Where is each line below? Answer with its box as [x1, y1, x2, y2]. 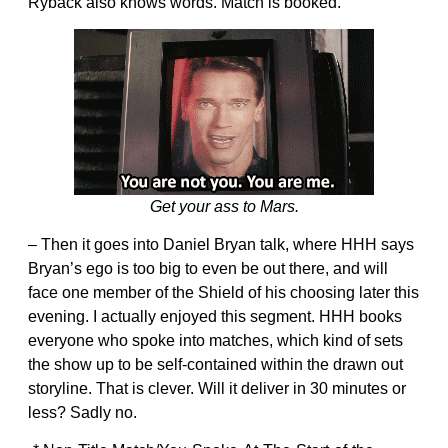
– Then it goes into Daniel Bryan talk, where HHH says [28, 235, 414, 253]
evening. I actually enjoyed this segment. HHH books [28, 307, 402, 325]
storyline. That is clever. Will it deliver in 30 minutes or [28, 379, 406, 397]
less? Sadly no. [28, 403, 137, 421]
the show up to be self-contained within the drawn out [28, 355, 403, 373]
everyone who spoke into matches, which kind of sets [28, 331, 403, 349]
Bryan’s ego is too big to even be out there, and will [28, 259, 388, 277]
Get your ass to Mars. [149, 197, 299, 215]
